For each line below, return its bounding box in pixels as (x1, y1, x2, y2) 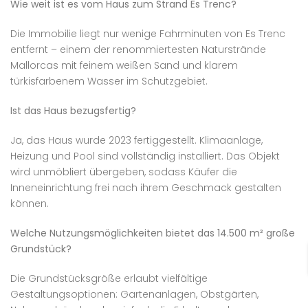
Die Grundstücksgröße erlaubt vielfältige (10, 272, 208, 286)
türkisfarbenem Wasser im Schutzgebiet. (10, 74, 208, 89)
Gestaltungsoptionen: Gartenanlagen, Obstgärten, (10, 287, 258, 302)
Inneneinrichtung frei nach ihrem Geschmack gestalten (10, 181, 281, 195)
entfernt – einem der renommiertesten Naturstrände (10, 43, 266, 57)
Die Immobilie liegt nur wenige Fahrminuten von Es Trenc (10, 27, 285, 41)
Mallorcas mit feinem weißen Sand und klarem (10, 58, 238, 73)
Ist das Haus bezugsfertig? (10, 104, 136, 118)
